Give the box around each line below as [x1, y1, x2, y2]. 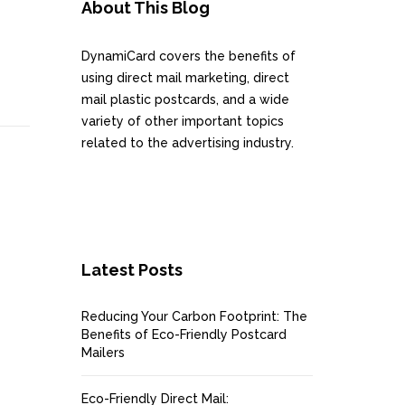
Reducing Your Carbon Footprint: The [80, 309, 307, 324]
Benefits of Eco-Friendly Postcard [80, 327, 287, 342]
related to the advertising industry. [80, 136, 294, 150]
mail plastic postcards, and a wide [80, 92, 289, 107]
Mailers [80, 345, 125, 360]
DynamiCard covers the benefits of [80, 49, 296, 63]
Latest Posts [80, 260, 183, 279]
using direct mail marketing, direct [80, 71, 289, 85]
